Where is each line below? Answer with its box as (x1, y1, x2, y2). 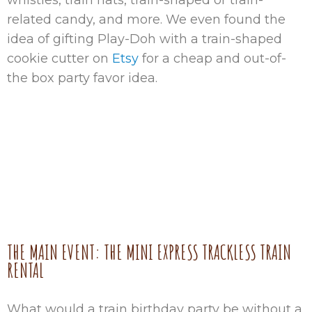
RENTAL (7, 258, 44, 283)
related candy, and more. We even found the (7, 12, 286, 27)
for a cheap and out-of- (139, 51, 286, 66)
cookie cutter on (7, 51, 112, 66)
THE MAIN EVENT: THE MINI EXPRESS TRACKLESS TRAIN (7, 240, 291, 265)
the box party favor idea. (7, 70, 157, 86)
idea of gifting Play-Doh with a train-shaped (7, 31, 282, 47)
